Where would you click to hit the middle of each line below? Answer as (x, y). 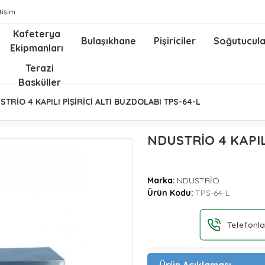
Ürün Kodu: (170, 193)
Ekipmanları (37, 48)
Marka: (161, 180)
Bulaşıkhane (109, 41)
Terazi (40, 68)
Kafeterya (37, 34)
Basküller (40, 82)
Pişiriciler (175, 41)
